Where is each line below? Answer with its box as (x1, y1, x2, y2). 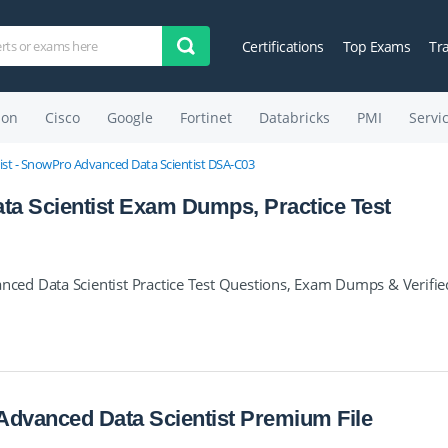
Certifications (241, 36, 324, 56)
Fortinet (179, 108, 232, 127)
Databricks (258, 108, 330, 127)
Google (106, 108, 153, 127)
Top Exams (342, 36, 411, 56)
